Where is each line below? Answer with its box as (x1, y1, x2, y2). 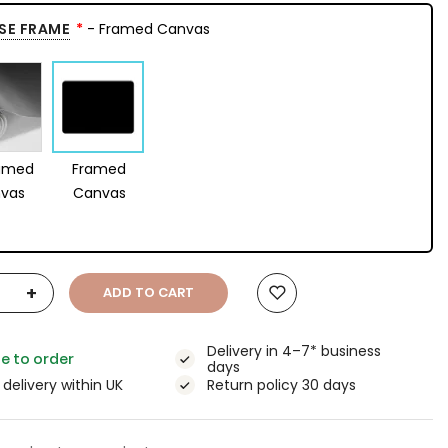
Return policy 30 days (207, 375, 357, 396)
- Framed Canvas (83, 19, 211, 40)
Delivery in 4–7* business (207, 341, 382, 362)
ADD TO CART (103, 283, 195, 303)
